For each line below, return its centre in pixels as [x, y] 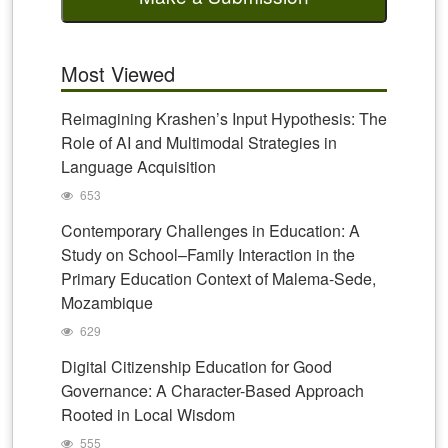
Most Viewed [118, 73]
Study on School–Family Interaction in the [208, 254]
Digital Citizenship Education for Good [196, 366]
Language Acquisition [138, 166]
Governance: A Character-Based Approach [212, 390]
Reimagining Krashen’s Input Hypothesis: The [224, 118]
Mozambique [107, 302]
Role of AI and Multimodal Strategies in [199, 142]
